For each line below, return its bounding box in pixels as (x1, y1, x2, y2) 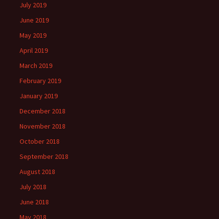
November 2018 (20, 122, 66, 131)
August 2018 (20, 167, 55, 176)
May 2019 (20, 31, 46, 40)
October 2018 (20, 137, 60, 146)
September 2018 (20, 152, 68, 161)
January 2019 (20, 91, 58, 100)
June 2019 (20, 16, 49, 24)
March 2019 (20, 61, 52, 70)
